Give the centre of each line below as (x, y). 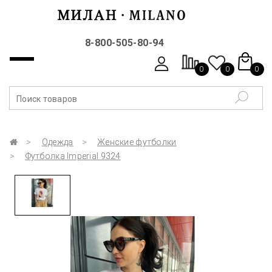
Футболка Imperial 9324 (73, 156)
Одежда (57, 142)
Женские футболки (137, 142)
